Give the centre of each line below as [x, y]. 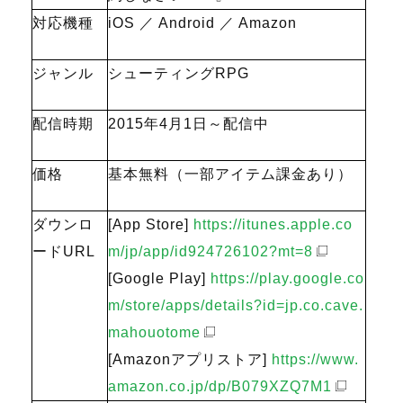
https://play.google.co [287, 278]
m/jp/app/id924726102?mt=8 [210, 251]
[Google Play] [159, 278]
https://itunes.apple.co [273, 224]
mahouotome [154, 332]
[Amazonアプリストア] [190, 359]
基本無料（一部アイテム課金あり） [230, 174]
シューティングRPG [179, 73]
